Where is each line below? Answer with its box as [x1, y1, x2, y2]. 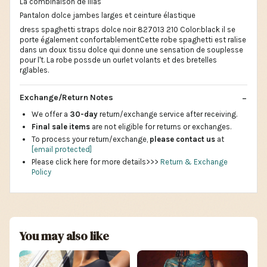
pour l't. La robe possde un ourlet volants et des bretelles [20, 55, 217, 64]
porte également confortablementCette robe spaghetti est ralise [20, 35, 246, 44]
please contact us [150, 135, 215, 144]
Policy [32, 167, 51, 177]
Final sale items [32, 122, 90, 132]
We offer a [32, 110, 70, 119]
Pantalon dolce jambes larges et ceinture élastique [20, 11, 195, 20]
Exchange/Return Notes [20, 92, 113, 103]
